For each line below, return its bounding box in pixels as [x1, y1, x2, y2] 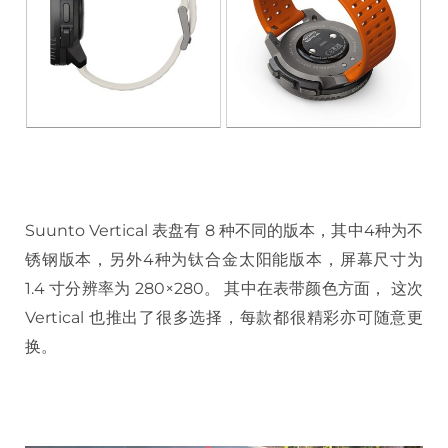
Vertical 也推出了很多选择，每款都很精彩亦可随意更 [25, 307, 423, 327]
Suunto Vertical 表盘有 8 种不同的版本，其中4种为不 [25, 220, 423, 240]
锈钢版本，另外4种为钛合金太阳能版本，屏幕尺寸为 [25, 249, 423, 269]
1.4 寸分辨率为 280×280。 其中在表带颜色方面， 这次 [25, 278, 423, 298]
